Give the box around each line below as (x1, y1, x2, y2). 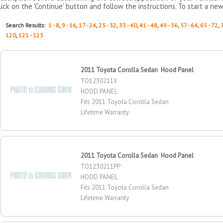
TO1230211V (81, 76, 117, 85)
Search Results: (5, 21, 49, 29)
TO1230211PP (81, 162, 121, 171)
